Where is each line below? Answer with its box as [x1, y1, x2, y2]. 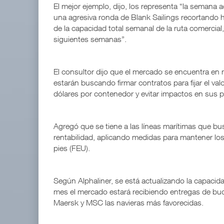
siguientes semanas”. [53, 34, 126, 44]
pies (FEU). [53, 143, 90, 153]
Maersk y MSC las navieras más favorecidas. [53, 198, 203, 207]
